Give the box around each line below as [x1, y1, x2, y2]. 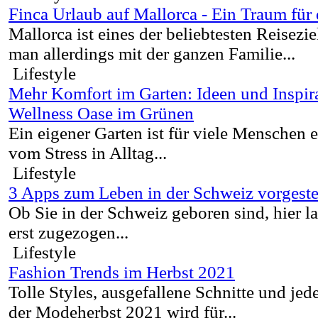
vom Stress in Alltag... [9, 143, 167, 163]
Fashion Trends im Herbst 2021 [9, 263, 235, 283]
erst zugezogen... [9, 223, 128, 243]
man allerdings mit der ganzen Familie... [9, 44, 295, 64]
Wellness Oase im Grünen [9, 104, 194, 124]
